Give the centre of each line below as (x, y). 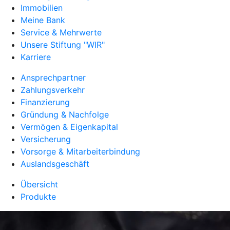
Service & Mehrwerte (61, 32)
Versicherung (46, 139)
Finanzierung (45, 102)
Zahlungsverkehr (53, 90)
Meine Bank (43, 20)
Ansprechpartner (53, 78)
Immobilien (42, 8)
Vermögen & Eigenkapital (69, 127)
